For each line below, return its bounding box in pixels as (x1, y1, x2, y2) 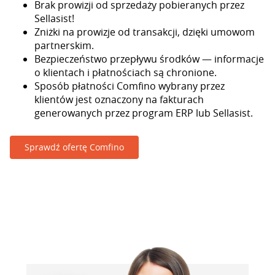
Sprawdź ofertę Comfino (25, 141, 124, 153)
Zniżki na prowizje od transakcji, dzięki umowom (34, 25, 255, 39)
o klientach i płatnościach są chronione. (34, 66, 217, 79)
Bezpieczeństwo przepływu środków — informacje (34, 52, 264, 66)
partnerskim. (34, 39, 94, 52)
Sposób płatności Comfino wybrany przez (34, 79, 225, 93)
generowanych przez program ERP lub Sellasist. (34, 106, 253, 120)
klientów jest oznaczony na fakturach (34, 93, 204, 106)
